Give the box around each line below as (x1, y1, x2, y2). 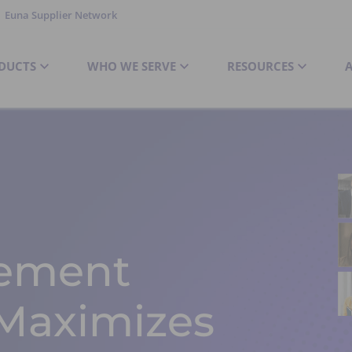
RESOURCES (226, 57, 294, 74)
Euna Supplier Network (5, 8, 117, 23)
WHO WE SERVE (86, 57, 176, 74)
